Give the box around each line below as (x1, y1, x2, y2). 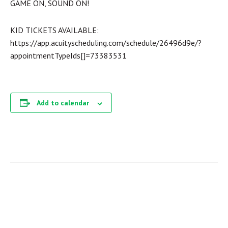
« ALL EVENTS (30, 200, 84, 210)
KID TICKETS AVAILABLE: (10, 25, 99, 36)
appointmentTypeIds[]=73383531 (10, 50, 127, 61)
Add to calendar (37, 98, 89, 108)
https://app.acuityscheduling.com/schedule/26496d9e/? (10, 38, 202, 48)
